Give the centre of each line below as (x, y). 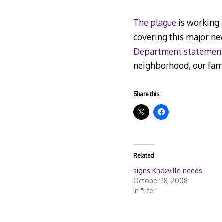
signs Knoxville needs (167, 171)
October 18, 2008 (160, 181)
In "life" (144, 191)
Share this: (147, 94)
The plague (155, 22)
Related (143, 156)
